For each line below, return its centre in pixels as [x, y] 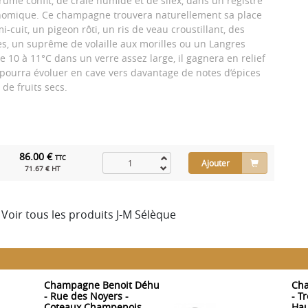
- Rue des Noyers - [86, 296]
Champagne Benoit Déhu [102, 285]
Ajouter [215, 163]
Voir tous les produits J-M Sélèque [89, 215]
